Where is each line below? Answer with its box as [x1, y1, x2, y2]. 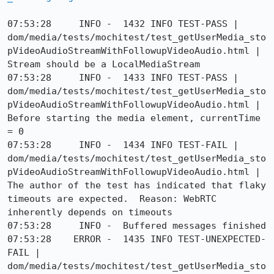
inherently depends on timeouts [7, 207, 172, 218]
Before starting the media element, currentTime [7, 113, 261, 124]
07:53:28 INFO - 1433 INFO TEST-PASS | [7, 72, 239, 83]
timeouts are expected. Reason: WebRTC [7, 193, 217, 204]
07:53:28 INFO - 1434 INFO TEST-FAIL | [7, 139, 239, 150]
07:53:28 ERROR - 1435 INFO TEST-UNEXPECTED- [7, 234, 266, 245]
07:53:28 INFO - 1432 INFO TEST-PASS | [7, 18, 239, 29]
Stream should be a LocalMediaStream [7, 59, 200, 70]
